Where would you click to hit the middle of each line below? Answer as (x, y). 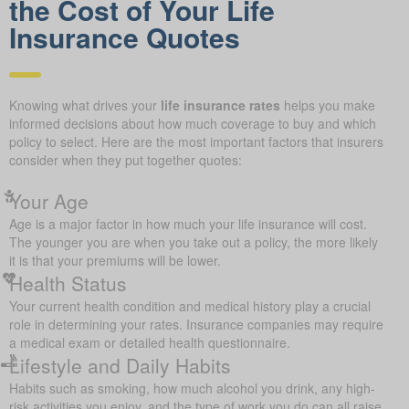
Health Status (68, 285)
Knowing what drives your (85, 107)
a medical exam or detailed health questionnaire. (150, 345)
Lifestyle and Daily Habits (120, 367)
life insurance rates (220, 107)
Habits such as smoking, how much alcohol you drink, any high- (192, 390)
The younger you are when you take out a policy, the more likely (194, 244)
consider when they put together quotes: (126, 162)
